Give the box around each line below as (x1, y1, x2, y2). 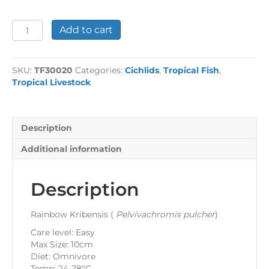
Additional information (21, 144, 122, 155)
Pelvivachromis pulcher (116, 209, 215, 220)
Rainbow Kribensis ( (31, 209, 113, 220)
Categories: (75, 65, 125, 76)
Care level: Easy (31, 227, 95, 238)
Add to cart (59, 24, 113, 36)
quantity (11, 44, 49, 55)
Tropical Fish (163, 65, 219, 76)
